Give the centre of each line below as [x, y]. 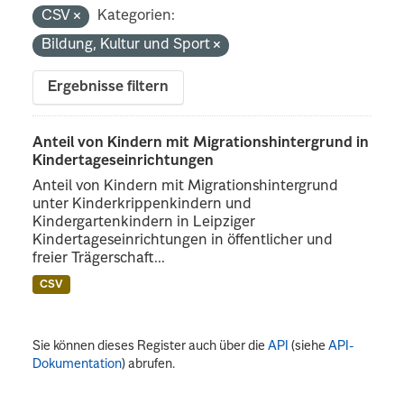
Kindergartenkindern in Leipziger [144, 222]
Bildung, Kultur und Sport [128, 45]
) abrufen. [149, 364]
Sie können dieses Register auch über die [151, 346]
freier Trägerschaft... [99, 258]
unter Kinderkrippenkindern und [142, 204]
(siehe [309, 346]
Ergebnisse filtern [109, 87]
